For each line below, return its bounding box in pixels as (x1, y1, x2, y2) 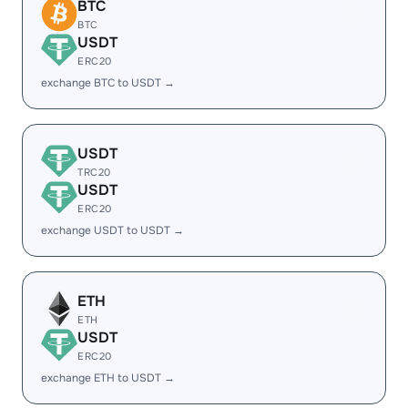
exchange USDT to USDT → (41, 223, 184, 238)
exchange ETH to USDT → (41, 371, 175, 385)
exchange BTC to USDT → (41, 76, 175, 90)
